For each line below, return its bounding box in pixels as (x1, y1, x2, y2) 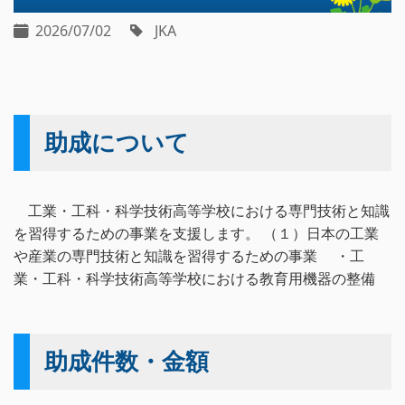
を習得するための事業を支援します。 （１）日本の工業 (14, 223, 379, 243)
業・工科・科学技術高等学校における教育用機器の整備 (14, 268, 390, 288)
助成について (44, 127, 189, 158)
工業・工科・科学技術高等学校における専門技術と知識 (14, 201, 390, 221)
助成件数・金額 (44, 345, 209, 377)
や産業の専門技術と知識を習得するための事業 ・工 (14, 246, 364, 266)
